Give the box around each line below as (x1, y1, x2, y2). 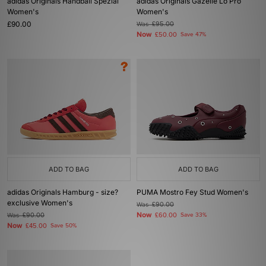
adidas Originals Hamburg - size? (7, 188, 118, 197)
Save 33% (180, 211, 207, 218)
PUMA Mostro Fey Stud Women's (137, 188, 248, 197)
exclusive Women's (7, 198, 72, 207)
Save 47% (180, 31, 206, 38)
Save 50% (50, 222, 77, 229)
